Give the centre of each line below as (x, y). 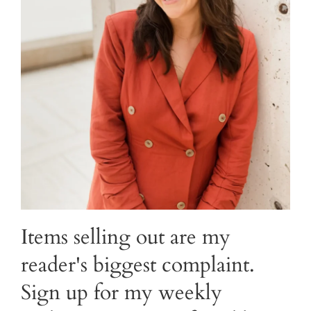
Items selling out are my (126, 237)
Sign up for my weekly (121, 292)
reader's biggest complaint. (138, 264)
